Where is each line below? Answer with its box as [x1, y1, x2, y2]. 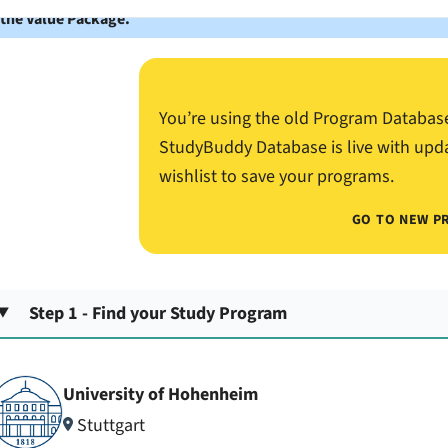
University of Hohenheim [62, 382, 258, 408]
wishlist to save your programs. [158, 164, 394, 189]
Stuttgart [73, 412, 146, 438]
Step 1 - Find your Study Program [29, 300, 288, 326]
